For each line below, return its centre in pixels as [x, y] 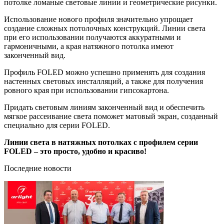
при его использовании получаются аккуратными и [92, 37]
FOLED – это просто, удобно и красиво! [75, 151]
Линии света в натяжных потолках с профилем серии [101, 142]
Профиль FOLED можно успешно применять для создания [104, 72]
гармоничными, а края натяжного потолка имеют [89, 46]
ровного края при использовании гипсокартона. [86, 90]
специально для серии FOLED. [57, 125]
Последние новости [38, 168]
